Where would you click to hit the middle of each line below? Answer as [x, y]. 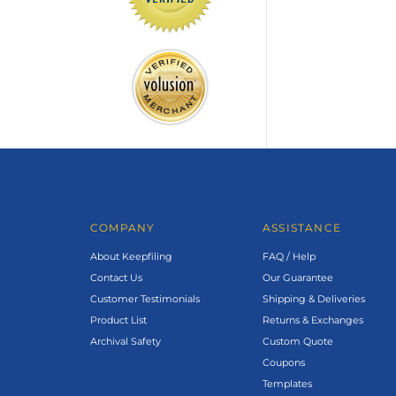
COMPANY [123, 227]
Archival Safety [126, 341]
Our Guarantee [298, 277]
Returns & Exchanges [313, 320]
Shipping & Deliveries [314, 298]
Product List [118, 320]
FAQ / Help [289, 256]
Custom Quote [298, 341]
